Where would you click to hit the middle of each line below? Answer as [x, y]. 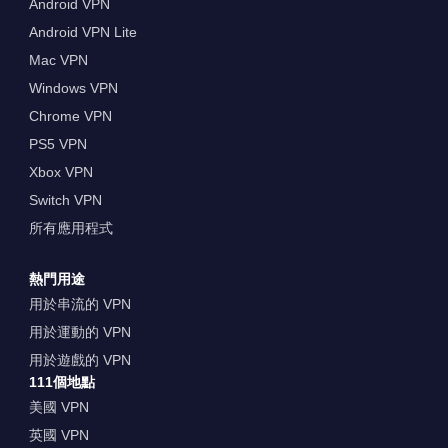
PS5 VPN [57, 144]
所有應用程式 [70, 228]
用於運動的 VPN [79, 332]
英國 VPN [58, 435]
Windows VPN [73, 88]
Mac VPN [58, 60]
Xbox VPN [60, 172]
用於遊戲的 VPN [79, 360]
